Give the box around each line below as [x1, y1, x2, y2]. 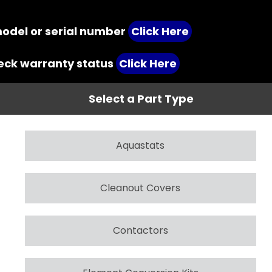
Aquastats [116, 138, 165, 152]
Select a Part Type [88, 90, 194, 106]
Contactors [112, 223, 168, 237]
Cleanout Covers [100, 180, 181, 195]
